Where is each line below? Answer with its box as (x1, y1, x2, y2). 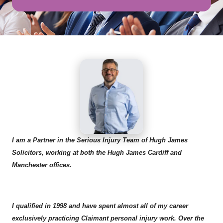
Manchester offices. (12, 161, 72, 169)
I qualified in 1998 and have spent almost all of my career (12, 202, 188, 210)
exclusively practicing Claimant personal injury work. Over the (12, 215, 204, 222)
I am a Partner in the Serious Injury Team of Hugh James (12, 136, 188, 144)
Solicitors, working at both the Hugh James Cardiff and (12, 149, 182, 156)
